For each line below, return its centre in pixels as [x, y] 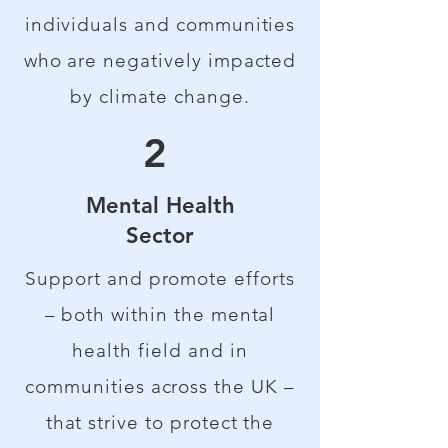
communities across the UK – [160, 386]
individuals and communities [160, 24]
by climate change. [160, 96]
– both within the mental [160, 314]
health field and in [160, 350]
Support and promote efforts [160, 278]
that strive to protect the [160, 422]
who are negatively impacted [160, 60]
